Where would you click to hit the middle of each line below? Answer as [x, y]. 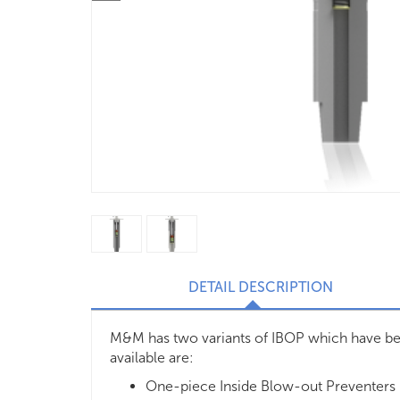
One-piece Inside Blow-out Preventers [271, 386]
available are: [152, 358]
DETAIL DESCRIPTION [261, 287]
